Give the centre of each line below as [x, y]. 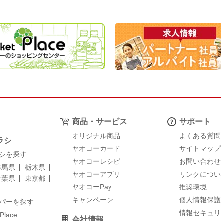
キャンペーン [92, 200]
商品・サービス [99, 121]
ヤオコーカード [96, 148]
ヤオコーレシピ [96, 161]
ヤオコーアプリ [96, 174]
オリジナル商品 [96, 135]
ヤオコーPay [92, 187]
